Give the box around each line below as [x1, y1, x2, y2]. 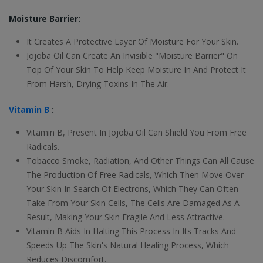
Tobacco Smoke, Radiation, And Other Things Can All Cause [26, 155, 254, 167]
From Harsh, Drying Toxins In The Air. [26, 78, 169, 90]
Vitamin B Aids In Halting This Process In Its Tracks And [26, 225, 236, 237]
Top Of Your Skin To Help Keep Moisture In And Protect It [26, 64, 246, 76]
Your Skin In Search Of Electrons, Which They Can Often [26, 183, 238, 195]
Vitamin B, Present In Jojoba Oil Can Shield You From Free [26, 127, 247, 139]
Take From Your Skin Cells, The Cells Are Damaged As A [26, 197, 240, 209]
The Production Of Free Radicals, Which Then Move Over [26, 169, 244, 181]
